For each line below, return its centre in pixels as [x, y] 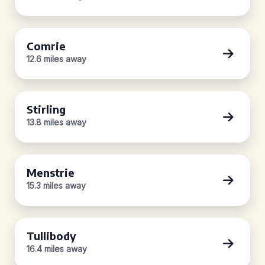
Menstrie [51, 172]
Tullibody [51, 236]
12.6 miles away [56, 59]
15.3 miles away [56, 185]
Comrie [46, 46]
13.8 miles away [56, 122]
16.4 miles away [57, 249]
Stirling [46, 109]
